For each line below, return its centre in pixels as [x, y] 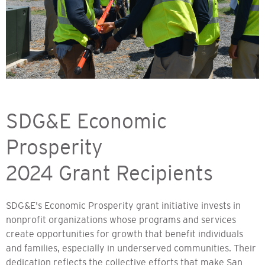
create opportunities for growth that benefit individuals [125, 233]
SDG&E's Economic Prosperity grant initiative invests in [123, 205]
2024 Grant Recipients [109, 173]
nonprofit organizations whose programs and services [121, 219]
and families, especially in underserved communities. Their [131, 248]
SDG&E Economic [86, 121]
